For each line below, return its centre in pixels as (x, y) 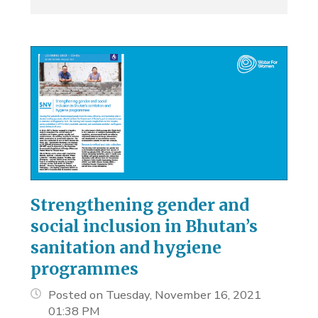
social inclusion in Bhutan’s (144, 226)
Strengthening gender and (140, 204)
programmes (85, 268)
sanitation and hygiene (126, 247)
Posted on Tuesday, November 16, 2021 (155, 295)
